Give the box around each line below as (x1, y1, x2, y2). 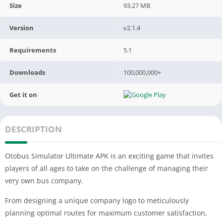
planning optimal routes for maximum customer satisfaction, (5, 208, 207, 218)
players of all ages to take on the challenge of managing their (5, 163, 208, 173)
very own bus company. (5, 175, 83, 185)
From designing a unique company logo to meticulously (5, 195, 189, 205)
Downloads (9, 67, 46, 77)
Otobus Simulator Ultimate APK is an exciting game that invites (5, 151, 214, 161)
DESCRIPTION (5, 123, 62, 135)
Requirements (9, 45, 56, 55)
